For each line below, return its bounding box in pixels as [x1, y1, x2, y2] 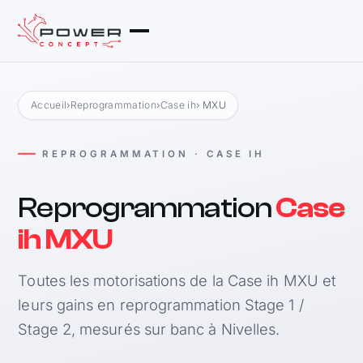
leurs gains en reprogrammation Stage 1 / [18, 295, 304, 314]
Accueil [30, 98, 67, 111]
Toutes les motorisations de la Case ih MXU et [18, 271, 335, 289]
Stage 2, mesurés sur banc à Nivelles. [18, 319, 280, 338]
